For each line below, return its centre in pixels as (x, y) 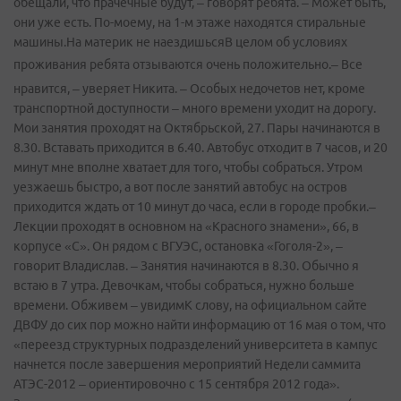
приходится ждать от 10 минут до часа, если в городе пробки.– (195, 206)
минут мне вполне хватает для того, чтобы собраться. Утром (188, 167)
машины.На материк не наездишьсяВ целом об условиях (180, 42)
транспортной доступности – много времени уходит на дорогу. (195, 108)
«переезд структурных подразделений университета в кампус (196, 344)
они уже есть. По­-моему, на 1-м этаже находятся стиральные (190, 22)
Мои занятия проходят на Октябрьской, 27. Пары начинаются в (197, 128)
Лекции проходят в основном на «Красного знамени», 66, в (186, 226)
